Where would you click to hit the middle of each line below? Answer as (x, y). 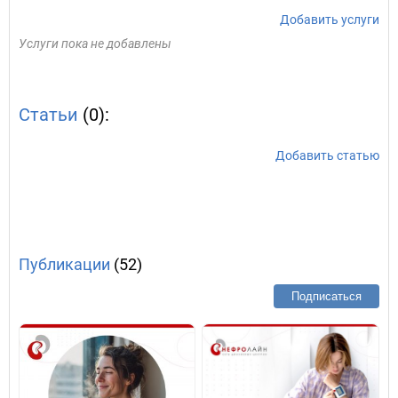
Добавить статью (327, 155)
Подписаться (326, 296)
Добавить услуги (330, 20)
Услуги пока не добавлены (95, 44)
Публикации (64, 264)
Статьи (48, 115)
